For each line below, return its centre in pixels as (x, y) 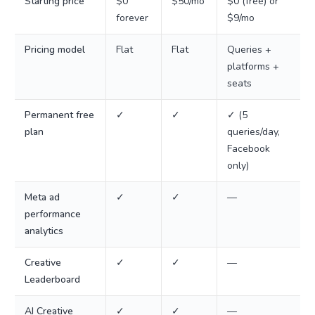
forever (132, 18)
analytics (44, 231)
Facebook (249, 149)
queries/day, (253, 132)
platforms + (253, 66)
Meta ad (42, 197)
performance (53, 214)
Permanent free (59, 115)
